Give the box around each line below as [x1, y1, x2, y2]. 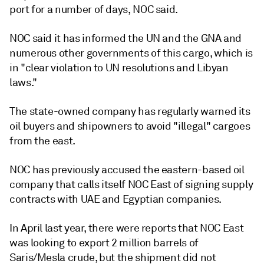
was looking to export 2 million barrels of [9, 236, 199, 249]
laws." [9, 76, 37, 89]
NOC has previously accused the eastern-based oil [9, 163, 245, 176]
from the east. [9, 134, 75, 147]
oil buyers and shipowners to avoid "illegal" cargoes [9, 120, 250, 133]
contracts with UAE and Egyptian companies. [9, 193, 222, 206]
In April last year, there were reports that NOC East [9, 222, 244, 235]
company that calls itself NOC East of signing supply [9, 178, 253, 191]
